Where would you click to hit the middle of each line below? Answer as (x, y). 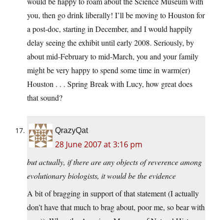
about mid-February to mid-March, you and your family (113, 56)
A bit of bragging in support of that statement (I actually (113, 193)
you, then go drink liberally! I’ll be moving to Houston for (116, 15)
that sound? (45, 98)
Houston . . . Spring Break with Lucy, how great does (110, 84)
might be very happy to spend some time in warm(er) (109, 70)
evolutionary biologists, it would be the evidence (101, 176)
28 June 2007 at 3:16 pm (99, 145)
